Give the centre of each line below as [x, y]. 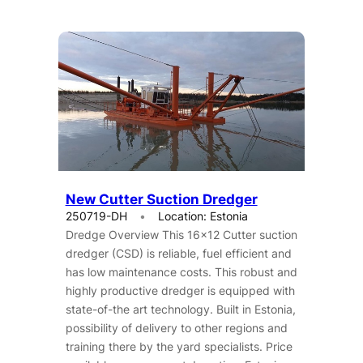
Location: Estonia [203, 216]
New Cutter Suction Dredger [161, 200]
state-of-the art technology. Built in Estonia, [180, 310]
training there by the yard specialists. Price [179, 347]
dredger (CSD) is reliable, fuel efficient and [178, 254]
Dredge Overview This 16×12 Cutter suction [181, 235]
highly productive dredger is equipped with [180, 291]
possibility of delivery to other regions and [176, 328]
